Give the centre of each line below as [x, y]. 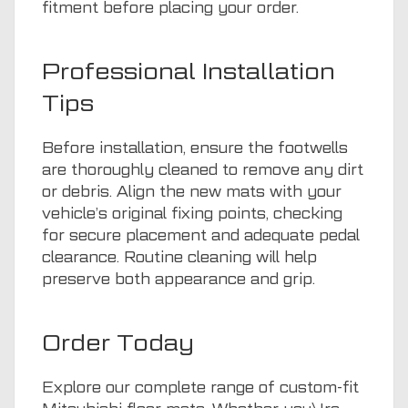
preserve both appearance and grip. [178, 279]
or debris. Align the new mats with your [192, 191]
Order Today [118, 342]
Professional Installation [189, 71]
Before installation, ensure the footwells [195, 148]
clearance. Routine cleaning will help [179, 257]
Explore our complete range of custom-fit [200, 387]
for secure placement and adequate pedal [201, 235]
